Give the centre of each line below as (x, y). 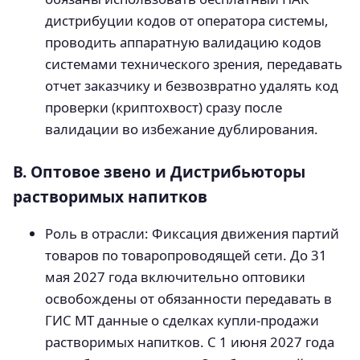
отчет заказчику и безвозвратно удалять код (192, 86)
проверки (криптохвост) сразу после (164, 108)
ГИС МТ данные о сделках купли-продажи (182, 321)
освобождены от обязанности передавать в (188, 299)
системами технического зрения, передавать (194, 64)
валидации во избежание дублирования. (182, 129)
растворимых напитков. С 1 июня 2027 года (190, 342)
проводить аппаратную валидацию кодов (183, 43)
